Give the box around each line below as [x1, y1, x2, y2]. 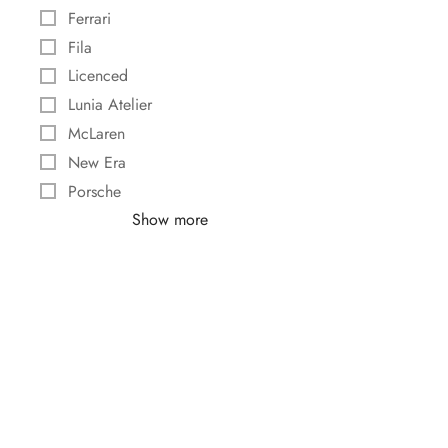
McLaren [68, 121, 125, 145]
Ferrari [68, 6, 111, 30]
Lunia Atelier [68, 93, 152, 117]
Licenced [68, 64, 128, 88]
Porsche [68, 179, 121, 203]
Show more [132, 208, 208, 232]
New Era [68, 150, 126, 174]
